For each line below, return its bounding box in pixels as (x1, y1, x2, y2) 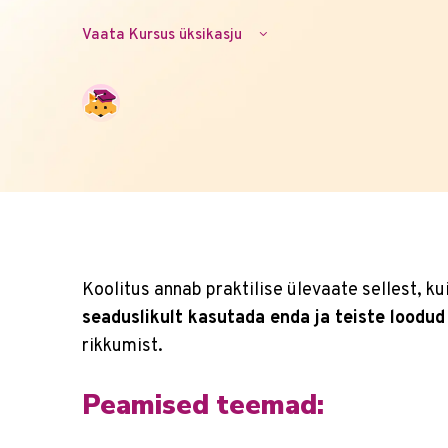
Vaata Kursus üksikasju (82, 26, 246, 45)
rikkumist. (82, 335, 163, 358)
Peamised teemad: (82, 387, 324, 424)
